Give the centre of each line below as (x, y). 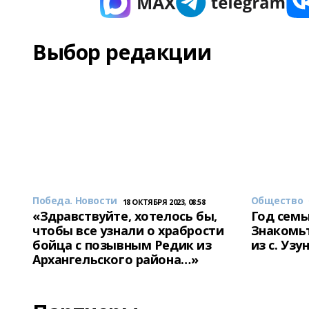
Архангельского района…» (116, 259)
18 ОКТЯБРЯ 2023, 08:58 (164, 202)
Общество (277, 200)
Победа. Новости (75, 200)
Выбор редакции (122, 52)
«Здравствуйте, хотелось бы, (125, 216)
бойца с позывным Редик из (122, 245)
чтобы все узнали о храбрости (128, 230)
